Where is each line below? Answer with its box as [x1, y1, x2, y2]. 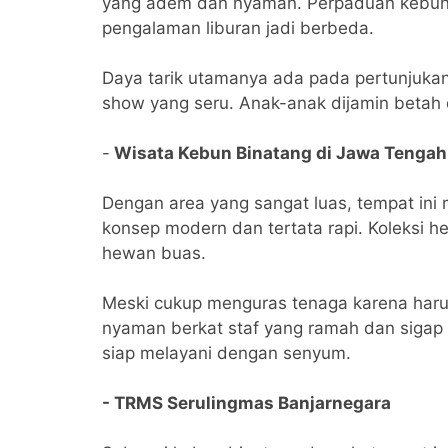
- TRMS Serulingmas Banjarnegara [102, 392, 391, 413]
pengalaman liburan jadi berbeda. [102, 17, 374, 38]
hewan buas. [102, 242, 206, 263]
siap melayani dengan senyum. [102, 342, 351, 363]
